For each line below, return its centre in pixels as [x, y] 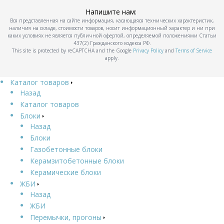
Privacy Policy [148, 50]
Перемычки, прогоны [66, 217]
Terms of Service [194, 50]
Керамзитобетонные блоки [77, 160]
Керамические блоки [65, 172]
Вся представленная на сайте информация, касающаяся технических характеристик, [112, 20]
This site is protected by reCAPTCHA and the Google [72, 50]
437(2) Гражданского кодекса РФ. [112, 43]
